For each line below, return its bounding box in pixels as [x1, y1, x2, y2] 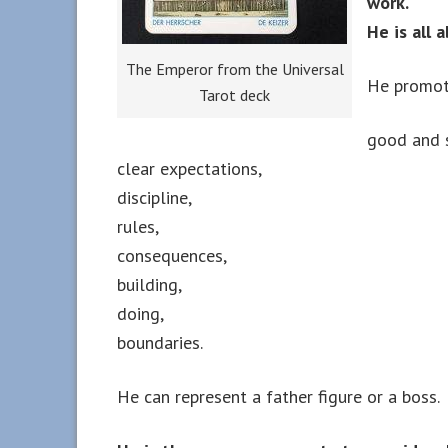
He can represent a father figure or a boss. [117, 385, 440, 408]
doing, [117, 302, 164, 325]
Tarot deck [199, 85, 270, 105]
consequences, [117, 244, 227, 267]
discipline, [117, 186, 192, 209]
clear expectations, [117, 157, 262, 180]
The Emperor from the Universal [125, 59, 344, 79]
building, [117, 273, 182, 296]
